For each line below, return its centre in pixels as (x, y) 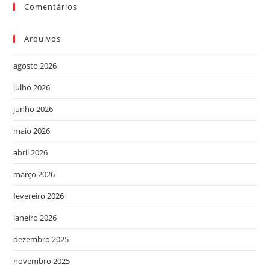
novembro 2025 (42, 261)
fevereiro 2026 (39, 196)
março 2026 (34, 174)
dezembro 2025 (41, 239)
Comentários (51, 7)
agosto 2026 (35, 66)
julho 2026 (32, 87)
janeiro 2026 (35, 218)
